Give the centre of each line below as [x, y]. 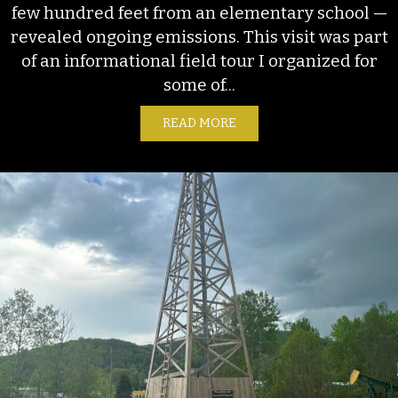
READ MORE [199, 123]
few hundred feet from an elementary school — [199, 12]
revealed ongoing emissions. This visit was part [199, 36]
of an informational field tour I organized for [199, 60]
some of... [199, 84]
